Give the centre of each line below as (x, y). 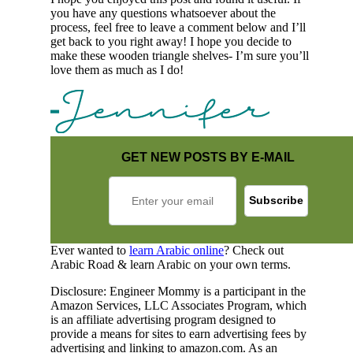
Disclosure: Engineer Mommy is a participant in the (178, 291)
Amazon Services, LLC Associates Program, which (178, 305)
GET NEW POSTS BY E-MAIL (208, 157)
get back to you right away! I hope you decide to (171, 41)
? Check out (254, 250)
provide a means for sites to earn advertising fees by (178, 333)
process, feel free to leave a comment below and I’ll (178, 27)
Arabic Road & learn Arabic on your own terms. (171, 264)
